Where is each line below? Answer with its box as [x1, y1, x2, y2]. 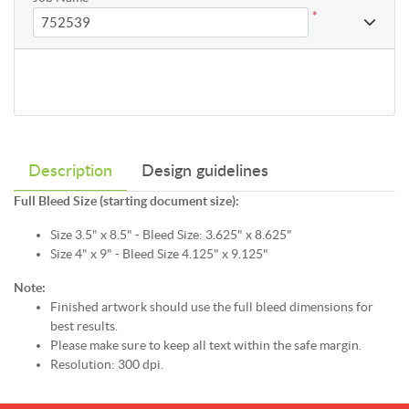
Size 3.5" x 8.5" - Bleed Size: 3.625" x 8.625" [50, 226, 292, 242]
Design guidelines [142, 163, 268, 180]
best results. [50, 318, 118, 333]
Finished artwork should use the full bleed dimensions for [50, 299, 373, 314]
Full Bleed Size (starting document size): [14, 193, 239, 208]
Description [28, 163, 112, 180]
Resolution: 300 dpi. [50, 356, 163, 372]
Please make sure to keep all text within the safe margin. [50, 337, 362, 352]
